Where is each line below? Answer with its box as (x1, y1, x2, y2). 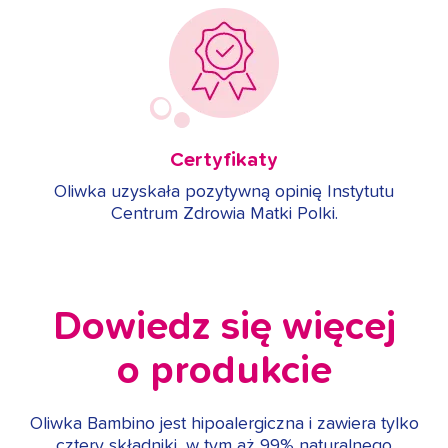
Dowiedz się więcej (52, 307, 396, 348)
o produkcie (116, 351, 332, 392)
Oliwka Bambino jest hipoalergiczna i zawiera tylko (29, 415, 419, 434)
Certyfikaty (170, 150, 278, 171)
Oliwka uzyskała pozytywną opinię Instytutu (54, 183, 394, 202)
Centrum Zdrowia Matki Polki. (110, 205, 338, 224)
